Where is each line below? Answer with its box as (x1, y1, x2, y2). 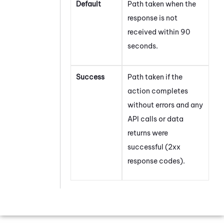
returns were (127, 128, 168, 137)
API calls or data (127, 114, 183, 123)
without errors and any (127, 100, 203, 109)
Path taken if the (127, 72, 182, 81)
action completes (127, 86, 188, 95)
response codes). (127, 156, 185, 165)
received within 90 (127, 27, 190, 36)
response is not (127, 13, 177, 22)
